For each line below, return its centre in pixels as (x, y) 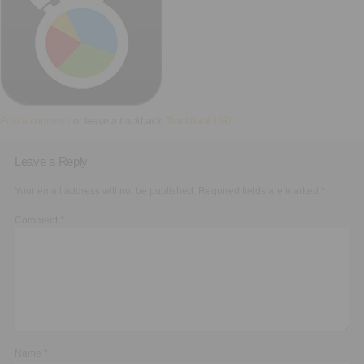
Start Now (214, 34)
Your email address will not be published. (105, 191)
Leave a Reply (52, 162)
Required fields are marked (260, 191)
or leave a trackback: (119, 121)
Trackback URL (200, 121)
